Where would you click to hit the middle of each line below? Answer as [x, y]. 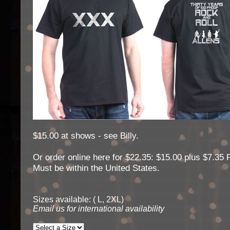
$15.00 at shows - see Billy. [86, 136]
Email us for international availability [99, 209]
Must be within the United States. [96, 168]
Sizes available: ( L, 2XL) [78, 199]
